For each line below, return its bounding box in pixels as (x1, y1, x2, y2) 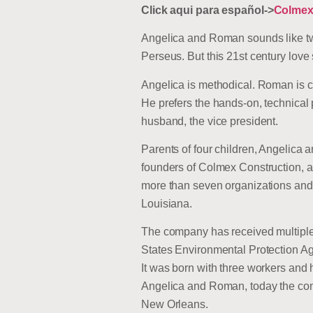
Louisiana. (141, 197, 193, 210)
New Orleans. (141, 298, 208, 311)
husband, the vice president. (141, 115, 279, 127)
